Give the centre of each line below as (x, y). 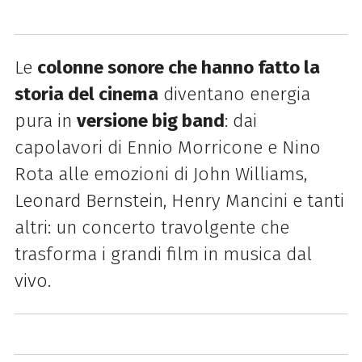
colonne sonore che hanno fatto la (178, 68)
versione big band (150, 121)
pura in (45, 121)
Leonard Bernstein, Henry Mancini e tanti (179, 201)
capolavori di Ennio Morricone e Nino (167, 148)
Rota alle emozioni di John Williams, (160, 175)
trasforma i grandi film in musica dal (163, 255)
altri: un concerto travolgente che (152, 228)
